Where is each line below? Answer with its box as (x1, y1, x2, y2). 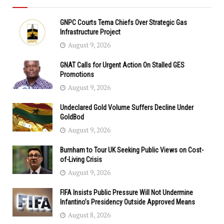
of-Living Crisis (60, 155, 102, 163)
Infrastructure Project (60, 27, 120, 36)
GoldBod (60, 112, 84, 121)
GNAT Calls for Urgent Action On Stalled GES (60, 60, 184, 69)
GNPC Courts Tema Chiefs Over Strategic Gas (60, 18, 187, 26)
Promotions (60, 70, 94, 78)
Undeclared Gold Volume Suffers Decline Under (60, 103, 193, 111)
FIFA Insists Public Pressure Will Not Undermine (60, 188, 193, 196)
